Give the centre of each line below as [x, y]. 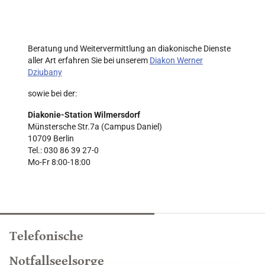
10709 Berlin [51, 138]
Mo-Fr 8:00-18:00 [59, 162]
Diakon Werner [176, 60]
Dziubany [45, 72]
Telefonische [46, 236]
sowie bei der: [52, 93]
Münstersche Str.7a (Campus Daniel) [95, 126]
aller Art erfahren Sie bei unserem [89, 60]
